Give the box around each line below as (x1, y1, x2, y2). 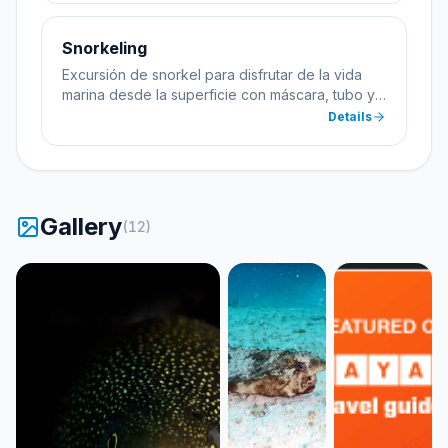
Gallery (40, 212, 122, 241)
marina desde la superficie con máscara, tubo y (62, 86, 375, 103)
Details (328, 109, 372, 124)
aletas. (62, 106, 104, 123)
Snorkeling (62, 38, 147, 58)
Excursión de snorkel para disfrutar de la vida (62, 66, 362, 83)
